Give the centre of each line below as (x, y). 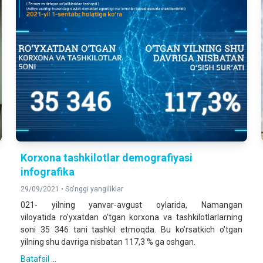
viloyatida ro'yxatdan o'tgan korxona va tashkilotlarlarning (131, 217)
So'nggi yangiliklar (94, 189)
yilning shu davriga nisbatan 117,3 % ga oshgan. (108, 242)
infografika (47, 171)
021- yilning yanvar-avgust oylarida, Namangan (131, 205)
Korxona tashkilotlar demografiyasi (106, 157)
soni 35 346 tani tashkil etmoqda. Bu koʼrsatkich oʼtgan (131, 229)
